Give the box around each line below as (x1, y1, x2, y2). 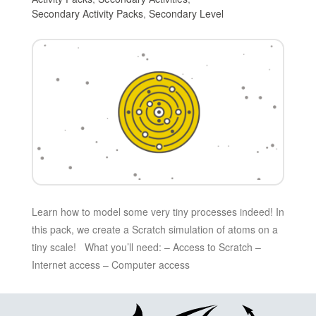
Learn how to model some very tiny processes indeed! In (31, 205, 284, 219)
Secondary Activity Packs (31, 6, 143, 20)
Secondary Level (148, 6, 224, 20)
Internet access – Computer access (31, 257, 190, 272)
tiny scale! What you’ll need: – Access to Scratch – (31, 240, 261, 255)
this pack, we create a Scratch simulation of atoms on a (31, 222, 278, 237)
